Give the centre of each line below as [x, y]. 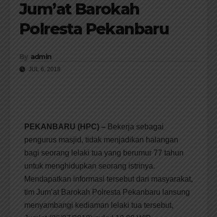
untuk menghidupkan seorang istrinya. [90, 166]
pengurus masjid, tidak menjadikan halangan [101, 140]
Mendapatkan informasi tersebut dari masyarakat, [108, 179]
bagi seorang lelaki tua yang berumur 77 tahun [104, 153]
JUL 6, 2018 [44, 70]
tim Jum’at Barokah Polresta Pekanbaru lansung [107, 192]
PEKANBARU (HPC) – [65, 127]
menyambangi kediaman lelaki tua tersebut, [99, 205]
